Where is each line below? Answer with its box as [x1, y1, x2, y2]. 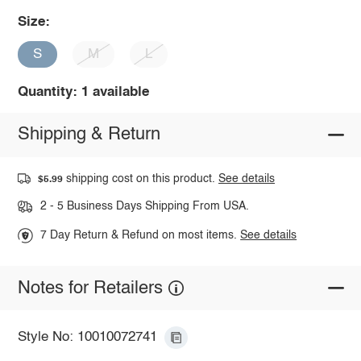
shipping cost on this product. [63, 172, 219, 185]
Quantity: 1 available [17, 85, 149, 99]
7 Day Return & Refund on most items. [40, 230, 241, 242]
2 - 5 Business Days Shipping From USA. [39, 201, 249, 213]
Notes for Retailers [17, 279, 163, 297]
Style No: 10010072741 [17, 330, 157, 345]
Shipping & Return [17, 126, 160, 144]
